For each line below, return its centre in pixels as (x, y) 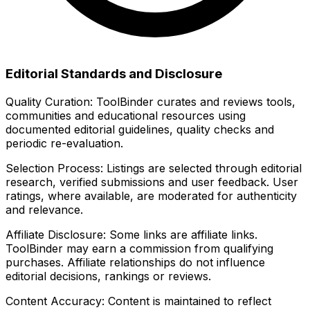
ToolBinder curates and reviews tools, (194, 101)
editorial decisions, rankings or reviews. (108, 276)
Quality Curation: (49, 101)
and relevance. (44, 209)
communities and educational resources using (126, 115)
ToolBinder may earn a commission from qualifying (139, 248)
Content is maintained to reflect (188, 301)
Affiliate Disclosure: (56, 234)
